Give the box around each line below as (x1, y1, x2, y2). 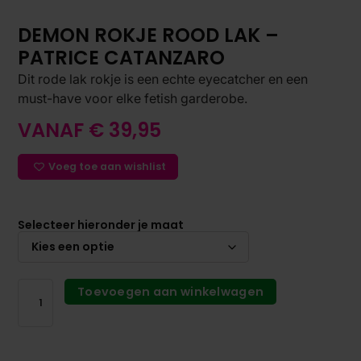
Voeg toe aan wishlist (48, 159, 167, 173)
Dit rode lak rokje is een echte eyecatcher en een (18, 70, 309, 87)
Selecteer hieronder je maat (18, 217, 185, 234)
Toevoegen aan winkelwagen (77, 284, 264, 301)
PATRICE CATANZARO (18, 44, 226, 71)
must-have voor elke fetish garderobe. (18, 89, 248, 106)
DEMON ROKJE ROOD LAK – (18, 21, 280, 48)
